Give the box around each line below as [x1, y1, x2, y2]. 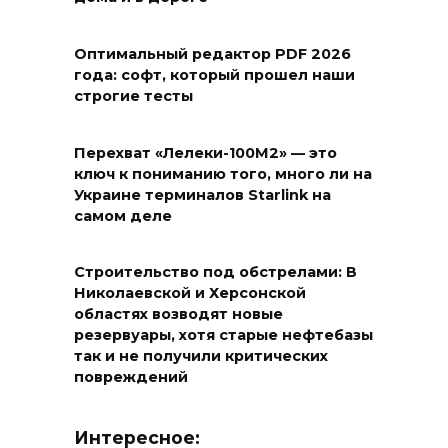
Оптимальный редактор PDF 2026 [74, 45, 351, 64]
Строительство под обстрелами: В [74, 263, 357, 282]
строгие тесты [74, 87, 193, 106]
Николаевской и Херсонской [74, 284, 306, 303]
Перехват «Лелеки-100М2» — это [74, 144, 337, 163]
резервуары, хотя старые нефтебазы [74, 326, 373, 345]
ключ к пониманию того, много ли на [74, 165, 372, 184]
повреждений [74, 368, 188, 387]
